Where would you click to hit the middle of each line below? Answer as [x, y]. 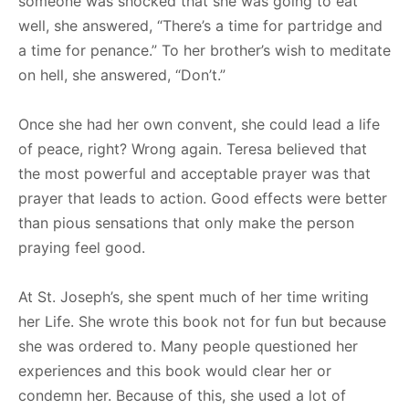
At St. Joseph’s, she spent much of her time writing [194, 296]
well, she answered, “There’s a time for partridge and [200, 25]
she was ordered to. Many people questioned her [188, 346]
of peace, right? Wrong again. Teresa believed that [193, 148]
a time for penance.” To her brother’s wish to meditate [204, 50]
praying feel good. [82, 247]
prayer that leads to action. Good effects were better [203, 198]
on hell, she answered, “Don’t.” [122, 74]
